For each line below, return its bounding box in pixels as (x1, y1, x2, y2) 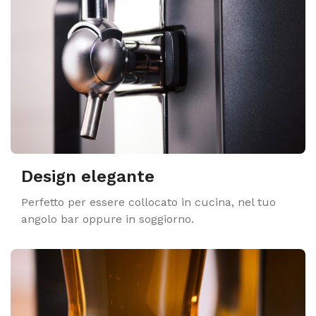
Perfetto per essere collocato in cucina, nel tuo (21, 195, 276, 209)
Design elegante (21, 166, 154, 186)
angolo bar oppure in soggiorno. (21, 212, 194, 226)
